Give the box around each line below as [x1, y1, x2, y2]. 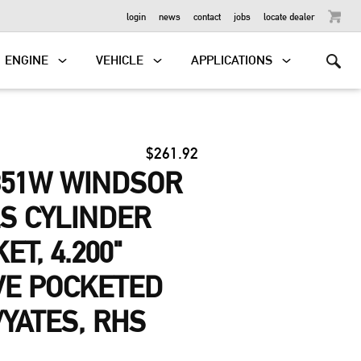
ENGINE [5, 52, 49, 68]
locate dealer [263, 10, 315, 22]
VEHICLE [96, 52, 144, 68]
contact [193, 10, 221, 22]
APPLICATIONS [191, 52, 273, 68]
